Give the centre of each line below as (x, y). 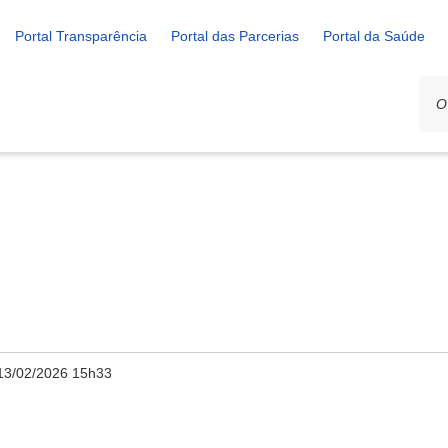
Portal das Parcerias (235, 36)
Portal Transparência (81, 36)
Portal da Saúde (374, 36)
